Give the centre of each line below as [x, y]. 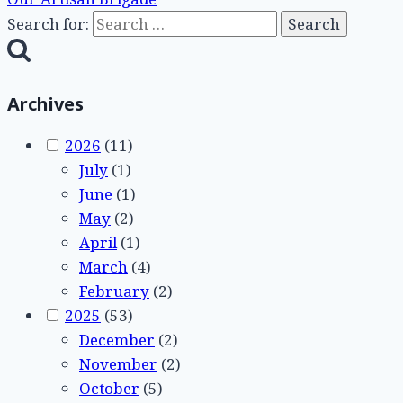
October [109, 389]
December [117, 340]
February [114, 291]
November [118, 364]
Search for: [48, 23]
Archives [45, 104]
